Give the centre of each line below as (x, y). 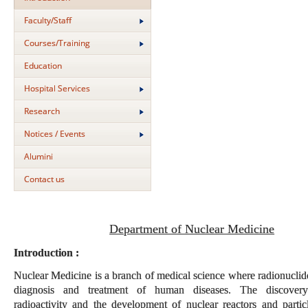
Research (42, 111)
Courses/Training (57, 43)
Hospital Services (57, 88)
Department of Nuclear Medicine (192, 229)
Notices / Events (55, 134)
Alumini (38, 156)
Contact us (44, 179)
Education (43, 66)
